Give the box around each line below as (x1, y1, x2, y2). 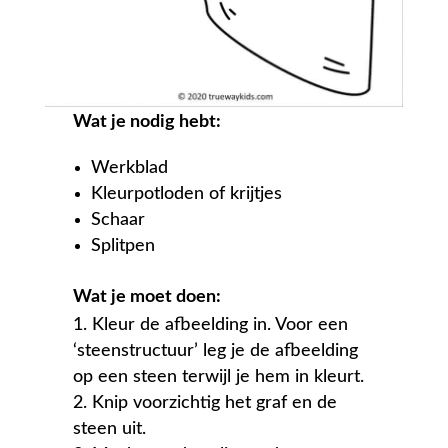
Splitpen (91, 237, 156, 256)
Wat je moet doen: (73, 288, 222, 307)
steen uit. (73, 420, 147, 439)
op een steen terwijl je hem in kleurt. (73, 368, 365, 387)
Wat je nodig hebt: (73, 113, 222, 132)
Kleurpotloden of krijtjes (91, 185, 283, 204)
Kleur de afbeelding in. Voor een (92, 316, 349, 335)
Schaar (91, 211, 146, 230)
